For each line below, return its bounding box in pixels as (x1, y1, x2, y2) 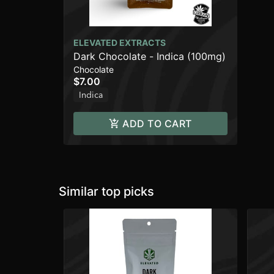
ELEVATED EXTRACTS (73, 37, 166, 48)
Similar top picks (59, 184, 154, 199)
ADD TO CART (122, 117, 192, 130)
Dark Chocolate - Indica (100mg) (73, 50, 226, 63)
